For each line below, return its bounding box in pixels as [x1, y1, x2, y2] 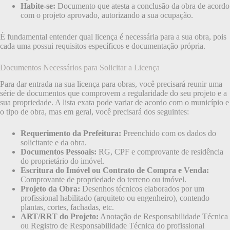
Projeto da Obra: [21, 184, 80, 194]
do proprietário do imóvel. [21, 157, 105, 166]
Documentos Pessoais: [21, 147, 97, 157]
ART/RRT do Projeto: [21, 212, 99, 221]
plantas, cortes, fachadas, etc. [21, 203, 114, 212]
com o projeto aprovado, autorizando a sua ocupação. [21, 10, 193, 20]
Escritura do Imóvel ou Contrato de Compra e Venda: [21, 166, 209, 175]
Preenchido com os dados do [121, 129, 216, 138]
